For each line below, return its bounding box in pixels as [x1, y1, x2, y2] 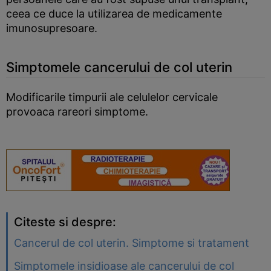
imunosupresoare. [6, 22, 97, 35]
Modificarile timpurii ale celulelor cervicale [6, 91, 218, 104]
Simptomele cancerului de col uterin [6, 59, 232, 76]
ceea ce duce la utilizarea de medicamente [6, 7, 222, 21]
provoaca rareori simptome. [6, 105, 148, 119]
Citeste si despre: [14, 215, 116, 230]
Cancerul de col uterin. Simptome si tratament [14, 237, 249, 250]
